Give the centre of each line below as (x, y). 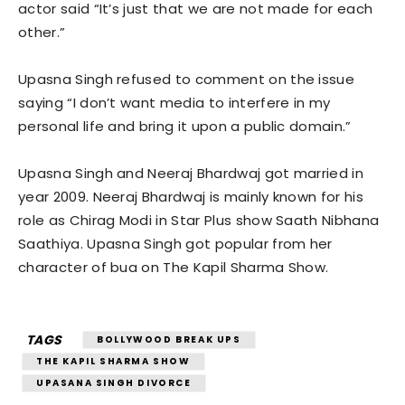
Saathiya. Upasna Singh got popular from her (175, 243)
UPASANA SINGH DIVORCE (114, 382)
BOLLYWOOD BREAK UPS (169, 339)
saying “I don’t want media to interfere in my (174, 102)
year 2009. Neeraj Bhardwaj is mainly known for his (191, 196)
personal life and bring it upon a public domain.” (185, 126)
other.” (42, 32)
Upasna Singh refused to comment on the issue (187, 79)
